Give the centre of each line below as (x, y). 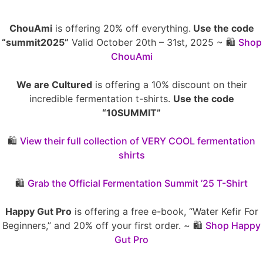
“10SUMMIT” (131, 112)
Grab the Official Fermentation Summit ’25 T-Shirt (138, 183)
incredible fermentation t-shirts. (101, 98)
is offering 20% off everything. (121, 28)
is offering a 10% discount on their (169, 84)
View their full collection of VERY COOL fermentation (138, 141)
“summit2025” (35, 42)
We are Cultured (54, 84)
